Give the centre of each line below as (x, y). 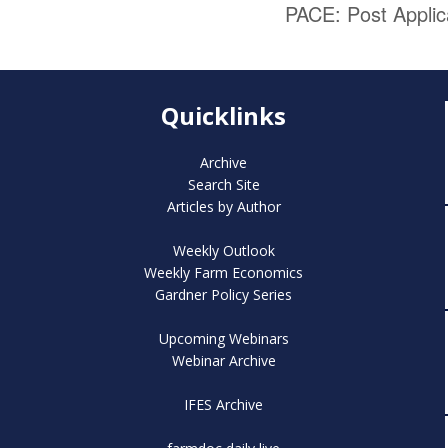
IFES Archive (224, 404)
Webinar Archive (223, 360)
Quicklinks (224, 115)
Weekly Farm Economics (224, 272)
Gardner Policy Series (224, 294)
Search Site (223, 184)
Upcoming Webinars (223, 338)
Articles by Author (223, 206)
